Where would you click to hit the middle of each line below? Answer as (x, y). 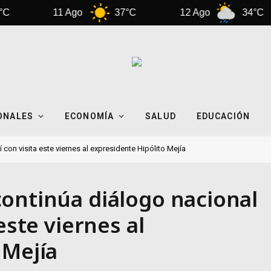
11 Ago (37, 12)
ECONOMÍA (90, 116)
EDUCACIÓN (223, 116)
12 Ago (164, 12)
